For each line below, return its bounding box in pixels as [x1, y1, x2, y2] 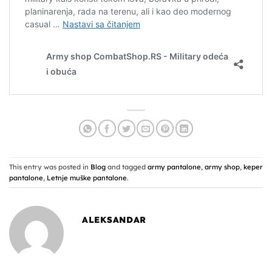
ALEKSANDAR [82, 214, 147, 225]
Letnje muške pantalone [47, 173, 127, 182]
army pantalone [148, 162, 201, 171]
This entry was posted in [9, 162, 90, 171]
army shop [205, 162, 240, 171]
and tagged [106, 162, 148, 171]
